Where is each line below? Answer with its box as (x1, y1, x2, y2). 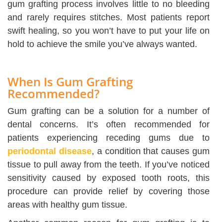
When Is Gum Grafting (7, 73, 133, 90)
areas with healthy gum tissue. (7, 200, 127, 210)
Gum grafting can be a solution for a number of (7, 106, 210, 116)
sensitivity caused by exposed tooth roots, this (7, 173, 210, 183)
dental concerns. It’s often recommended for (7, 119, 210, 130)
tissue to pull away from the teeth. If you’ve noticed (7, 160, 210, 170)
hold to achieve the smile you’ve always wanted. (7, 39, 197, 50)
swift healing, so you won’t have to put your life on (7, 26, 210, 36)
